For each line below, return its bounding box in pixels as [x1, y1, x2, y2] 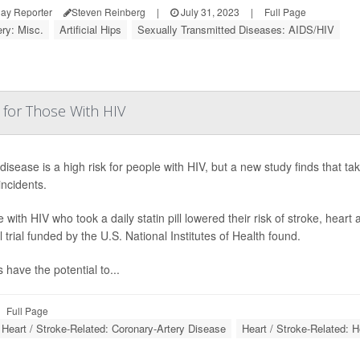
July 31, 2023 [178, 5, 239, 19]
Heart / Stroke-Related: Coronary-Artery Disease [2, 321, 226, 337]
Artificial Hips [59, 22, 121, 38]
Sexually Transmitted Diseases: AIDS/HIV [137, 22, 334, 38]
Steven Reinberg [72, 5, 145, 19]
